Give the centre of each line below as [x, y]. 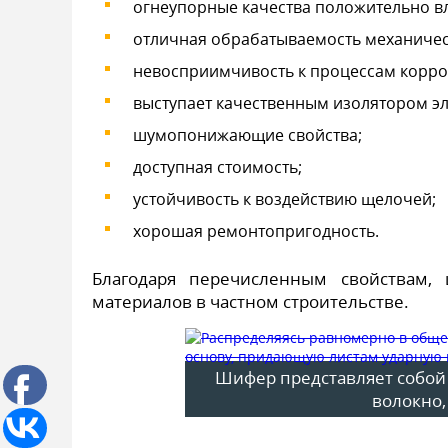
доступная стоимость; [217, 167]
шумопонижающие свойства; [247, 135]
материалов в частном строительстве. [250, 301]
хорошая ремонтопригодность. [256, 231]
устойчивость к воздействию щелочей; [284, 199]
